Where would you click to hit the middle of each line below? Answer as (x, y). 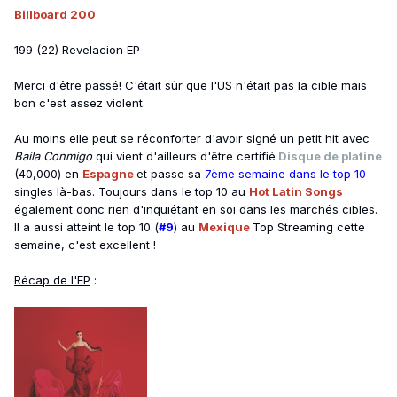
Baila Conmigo (55, 156)
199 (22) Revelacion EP (77, 50)
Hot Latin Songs (296, 192)
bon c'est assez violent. (80, 103)
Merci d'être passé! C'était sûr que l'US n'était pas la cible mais (191, 86)
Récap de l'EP (52, 280)
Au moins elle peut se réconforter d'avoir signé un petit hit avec (192, 139)
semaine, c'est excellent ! (85, 245)
